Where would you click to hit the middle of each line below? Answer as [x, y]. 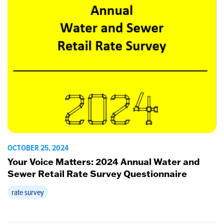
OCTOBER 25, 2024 [38, 147]
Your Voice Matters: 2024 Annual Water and [103, 161]
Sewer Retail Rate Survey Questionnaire [97, 173]
